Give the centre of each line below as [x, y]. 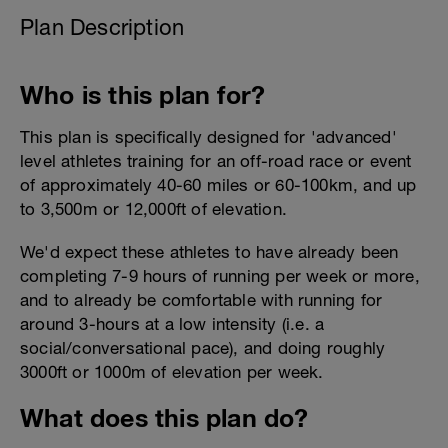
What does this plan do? [164, 417]
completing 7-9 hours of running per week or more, [220, 276]
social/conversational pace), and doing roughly [203, 348]
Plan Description [102, 27]
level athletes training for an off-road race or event [216, 161]
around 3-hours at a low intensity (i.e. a [172, 324]
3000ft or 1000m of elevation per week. [174, 372]
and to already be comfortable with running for [201, 300]
